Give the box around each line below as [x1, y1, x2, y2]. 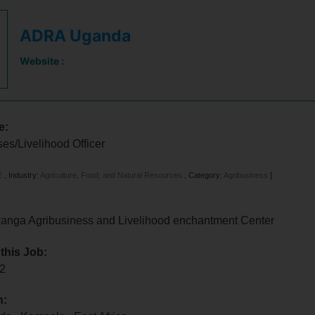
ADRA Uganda [20, 26, 131, 46]
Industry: [8, 171, 41, 179]
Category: [188, 171, 224, 179]
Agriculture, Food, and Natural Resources [40, 171, 185, 179]
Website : [20, 55, 65, 67]
